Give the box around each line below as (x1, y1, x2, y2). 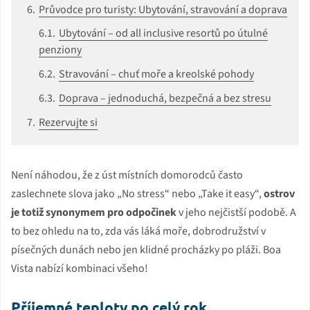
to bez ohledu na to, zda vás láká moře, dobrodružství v (11, 223, 266, 239)
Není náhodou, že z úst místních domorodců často (11, 167, 243, 183)
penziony (39, 42, 82, 57)
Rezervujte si (39, 114, 98, 130)
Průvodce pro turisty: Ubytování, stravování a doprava (39, 1, 287, 17)
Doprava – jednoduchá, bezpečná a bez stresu (59, 90, 271, 106)
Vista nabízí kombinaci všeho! (11, 260, 148, 276)
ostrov (264, 185, 295, 201)
